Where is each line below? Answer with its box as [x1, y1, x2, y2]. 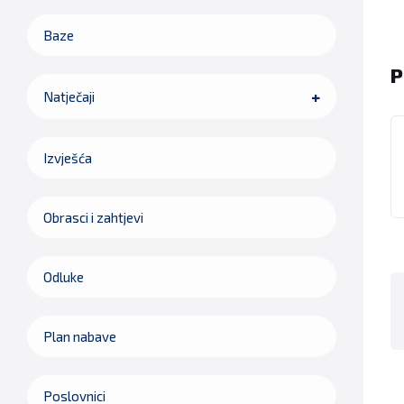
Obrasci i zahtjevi [43, 209, 143, 225]
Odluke [43, 269, 84, 285]
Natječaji [43, 88, 95, 105]
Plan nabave [43, 328, 116, 344]
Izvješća [43, 150, 92, 166]
